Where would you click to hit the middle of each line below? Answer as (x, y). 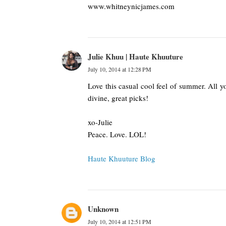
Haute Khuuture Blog (122, 158)
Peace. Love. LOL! (117, 134)
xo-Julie (100, 122)
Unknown (103, 209)
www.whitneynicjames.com (131, 6)
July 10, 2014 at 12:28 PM (120, 69)
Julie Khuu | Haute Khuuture (135, 56)
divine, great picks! (118, 98)
